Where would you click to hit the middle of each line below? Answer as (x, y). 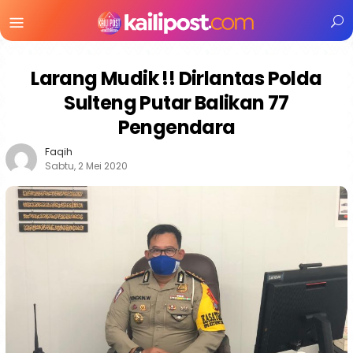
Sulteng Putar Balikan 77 (176, 103)
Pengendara (176, 127)
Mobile (63, 42)
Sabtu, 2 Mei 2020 (86, 166)
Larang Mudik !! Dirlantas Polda (176, 78)
